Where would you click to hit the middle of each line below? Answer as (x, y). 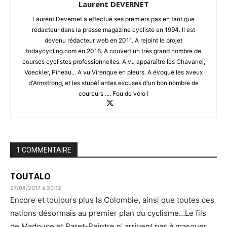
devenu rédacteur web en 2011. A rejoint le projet (113, 41)
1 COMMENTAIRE (44, 150)
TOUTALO (30, 177)
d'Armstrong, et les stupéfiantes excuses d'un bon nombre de (113, 83)
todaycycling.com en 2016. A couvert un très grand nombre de (113, 51)
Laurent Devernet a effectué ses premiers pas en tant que (113, 19)
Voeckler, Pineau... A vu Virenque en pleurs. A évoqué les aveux (113, 72)
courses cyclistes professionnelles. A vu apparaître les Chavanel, (113, 62)
